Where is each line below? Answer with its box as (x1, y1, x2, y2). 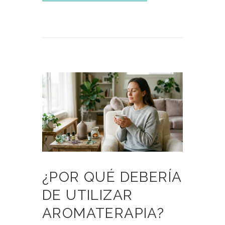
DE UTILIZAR (42, 187, 133, 204)
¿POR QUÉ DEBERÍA (42, 169, 182, 186)
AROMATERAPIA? (42, 205, 165, 222)
